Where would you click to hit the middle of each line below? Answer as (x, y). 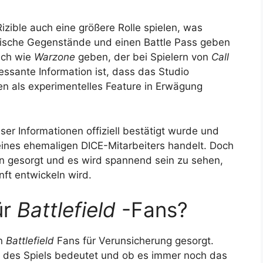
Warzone (55, 57)
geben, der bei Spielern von (143, 57)
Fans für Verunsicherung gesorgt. (134, 241)
